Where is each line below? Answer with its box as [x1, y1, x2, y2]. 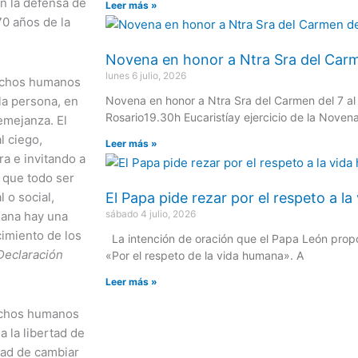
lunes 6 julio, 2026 [105, 70, 186, 82]
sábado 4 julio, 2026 [105, 208, 196, 220]
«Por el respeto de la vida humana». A [105, 249, 304, 262]
